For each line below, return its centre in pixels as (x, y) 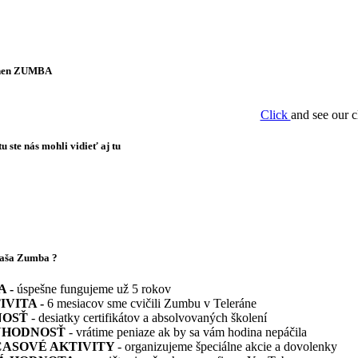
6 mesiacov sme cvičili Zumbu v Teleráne (155, 304)
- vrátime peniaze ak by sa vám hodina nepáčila (188, 332)
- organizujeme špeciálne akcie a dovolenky (227, 347)
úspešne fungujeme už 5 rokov (95, 289)
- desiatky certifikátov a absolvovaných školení (147, 318)
